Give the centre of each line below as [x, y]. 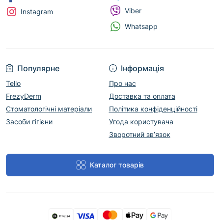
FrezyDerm [24, 96]
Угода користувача [141, 122]
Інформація [142, 68]
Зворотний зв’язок [139, 134]
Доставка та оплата [142, 96]
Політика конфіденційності [153, 109]
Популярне [38, 68]
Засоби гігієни [29, 122]
